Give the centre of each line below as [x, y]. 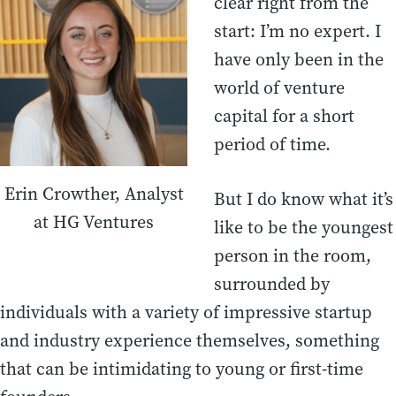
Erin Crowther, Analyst [94, 194]
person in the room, [293, 256]
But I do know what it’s [304, 200]
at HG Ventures [94, 223]
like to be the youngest [304, 228]
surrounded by [272, 285]
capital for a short [284, 117]
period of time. [272, 145]
